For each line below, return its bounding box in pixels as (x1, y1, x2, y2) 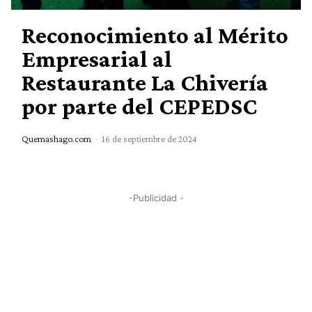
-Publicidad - (128, 192, 184, 204)
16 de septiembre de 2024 (102, 133, 198, 145)
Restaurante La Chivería (22, 70, 269, 96)
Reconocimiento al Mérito (22, 22, 289, 49)
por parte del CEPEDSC (22, 93, 258, 120)
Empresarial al (22, 46, 173, 72)
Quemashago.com (22, 133, 92, 145)
